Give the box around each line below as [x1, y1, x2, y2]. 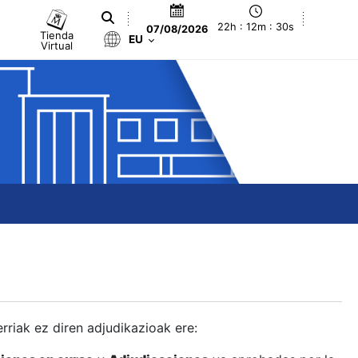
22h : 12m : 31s [218, 21, 294, 34]
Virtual [41, 38, 74, 52]
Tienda [40, 28, 74, 42]
